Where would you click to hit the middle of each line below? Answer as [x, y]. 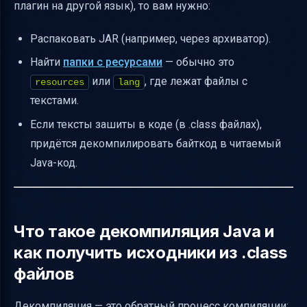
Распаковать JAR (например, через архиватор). [150, 39]
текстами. [54, 101]
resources [60, 83]
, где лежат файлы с [196, 82]
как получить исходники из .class [150, 252]
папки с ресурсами [113, 62]
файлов [44, 273]
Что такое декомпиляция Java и [144, 231]
